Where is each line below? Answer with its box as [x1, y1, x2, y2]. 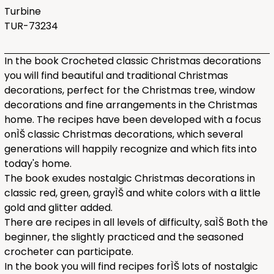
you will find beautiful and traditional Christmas [4, 68, 228, 83]
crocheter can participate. [4, 245, 133, 259]
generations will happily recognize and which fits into [4, 142, 257, 156]
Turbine [4, 4, 41, 18]
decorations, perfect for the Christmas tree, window [4, 83, 255, 97]
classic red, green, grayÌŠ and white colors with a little [4, 186, 261, 200]
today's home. [4, 157, 72, 171]
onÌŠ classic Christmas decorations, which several [4, 127, 243, 141]
